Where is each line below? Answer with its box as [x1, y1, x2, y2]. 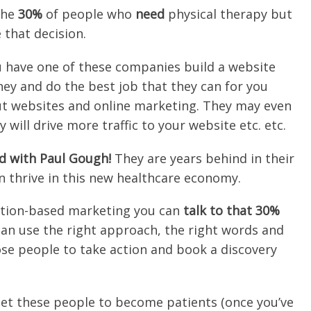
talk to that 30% [183, 202, 280, 219]
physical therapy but [165, 5, 292, 22]
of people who [42, 5, 135, 22]
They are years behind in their [111, 149, 294, 167]
